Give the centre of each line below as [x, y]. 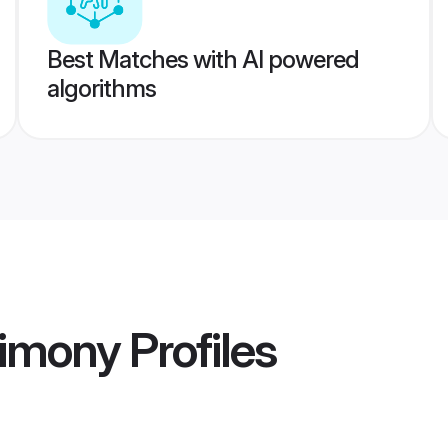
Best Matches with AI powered [202, 59]
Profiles [198, 350]
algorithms [101, 88]
